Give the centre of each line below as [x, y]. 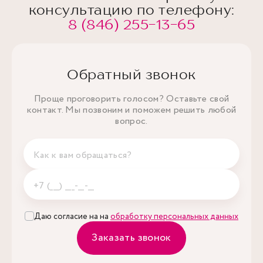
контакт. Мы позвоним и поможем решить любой [131, 110]
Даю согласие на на [72, 217]
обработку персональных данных [174, 217]
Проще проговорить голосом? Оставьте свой [131, 99]
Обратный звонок [131, 74]
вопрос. [131, 121]
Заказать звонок [131, 238]
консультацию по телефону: [131, 10]
